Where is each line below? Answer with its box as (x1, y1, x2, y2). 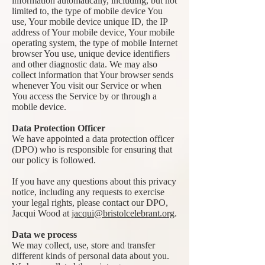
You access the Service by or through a (12, 91, 157, 101)
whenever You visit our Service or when (12, 80, 161, 91)
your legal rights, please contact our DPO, (12, 198, 168, 208)
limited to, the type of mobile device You (12, 6, 163, 16)
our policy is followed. (12, 155, 96, 165)
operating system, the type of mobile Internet (12, 38, 177, 48)
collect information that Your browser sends (12, 70, 173, 80)
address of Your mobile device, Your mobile (12, 27, 174, 37)
